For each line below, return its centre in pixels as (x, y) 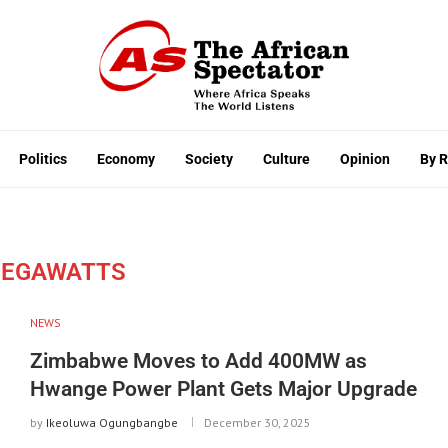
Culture (286, 158)
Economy (126, 158)
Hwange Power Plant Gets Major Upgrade (223, 388)
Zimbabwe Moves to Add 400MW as (198, 360)
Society (209, 158)
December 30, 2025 (257, 422)
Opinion (365, 158)
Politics (43, 158)
